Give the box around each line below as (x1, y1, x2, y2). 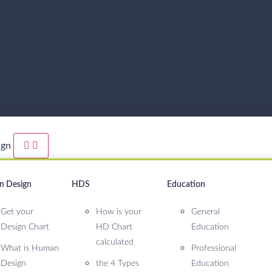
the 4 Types (96, 259, 140, 268)
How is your (96, 208, 142, 216)
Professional (191, 244, 237, 253)
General (191, 208, 220, 216)
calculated (96, 238, 134, 246)
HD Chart (96, 223, 133, 231)
